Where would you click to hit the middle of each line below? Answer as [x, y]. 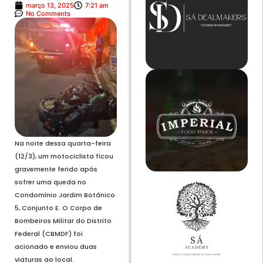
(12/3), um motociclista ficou [64, 156]
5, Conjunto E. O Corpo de [58, 208]
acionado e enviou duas [56, 246]
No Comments [48, 13]
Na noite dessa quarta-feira [63, 143]
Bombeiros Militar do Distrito [63, 220]
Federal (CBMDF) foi [49, 233]
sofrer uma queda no [50, 182]
